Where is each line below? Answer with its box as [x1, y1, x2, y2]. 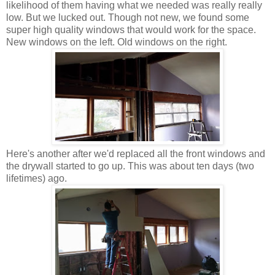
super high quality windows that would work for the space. [6, 25, 256, 36]
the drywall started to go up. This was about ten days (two [6, 161, 254, 172]
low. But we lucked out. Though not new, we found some [6, 12, 249, 23]
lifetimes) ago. [6, 173, 69, 184]
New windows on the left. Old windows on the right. [6, 37, 227, 48]
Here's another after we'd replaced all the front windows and [6, 149, 265, 160]
